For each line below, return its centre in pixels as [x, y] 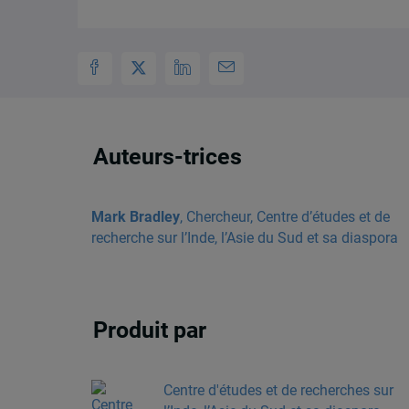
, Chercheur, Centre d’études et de [284, 216]
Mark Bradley [135, 216]
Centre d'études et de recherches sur [278, 390]
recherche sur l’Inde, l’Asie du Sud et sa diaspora [244, 237]
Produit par [150, 330]
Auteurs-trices [168, 157]
